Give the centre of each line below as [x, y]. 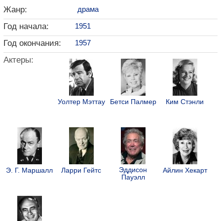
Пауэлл [133, 177]
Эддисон [133, 170]
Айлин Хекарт [185, 170]
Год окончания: [32, 43]
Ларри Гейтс [81, 170]
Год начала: [26, 26]
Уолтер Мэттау [81, 102]
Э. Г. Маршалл [29, 170]
